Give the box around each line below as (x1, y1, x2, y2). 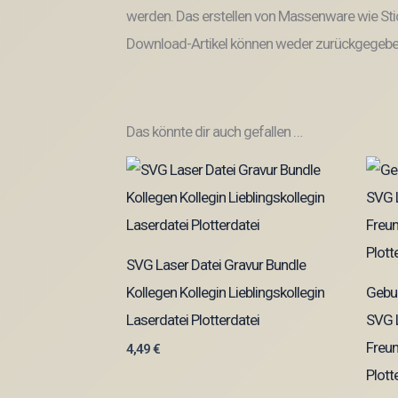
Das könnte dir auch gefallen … (126, 123, 302, 141)
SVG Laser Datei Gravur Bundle (126, 255, 306, 274)
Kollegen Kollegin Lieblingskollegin (126, 283, 324, 301)
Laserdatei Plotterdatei (126, 310, 259, 329)
